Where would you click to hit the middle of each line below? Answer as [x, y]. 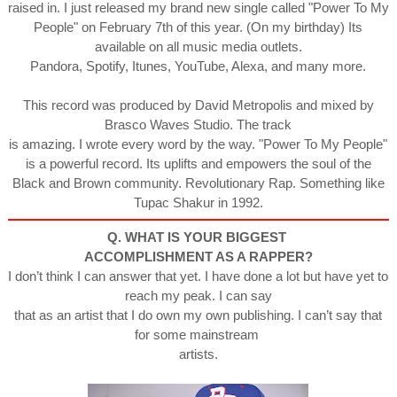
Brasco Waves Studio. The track [198, 124]
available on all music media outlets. [198, 46]
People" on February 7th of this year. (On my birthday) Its [198, 27]
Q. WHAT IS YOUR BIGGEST [198, 237]
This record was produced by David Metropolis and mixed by [198, 105]
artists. [198, 354]
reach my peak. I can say [198, 295]
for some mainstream [198, 334]
